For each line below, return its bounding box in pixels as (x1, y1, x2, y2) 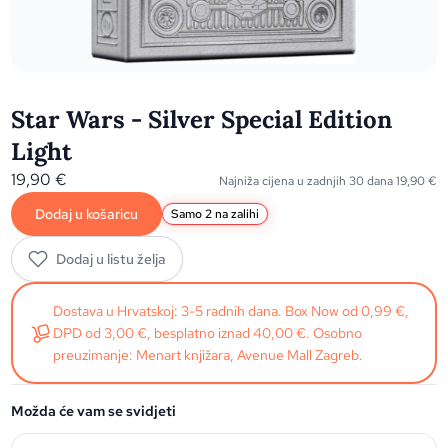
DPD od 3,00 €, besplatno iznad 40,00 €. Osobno (53, 324, 363, 342)
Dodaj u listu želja (56, 250, 167, 268)
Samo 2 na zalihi (171, 206, 260, 222)
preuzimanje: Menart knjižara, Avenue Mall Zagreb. (53, 346, 364, 364)
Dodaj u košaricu (35, 205, 139, 223)
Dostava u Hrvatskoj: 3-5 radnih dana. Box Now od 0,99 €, (53, 302, 410, 320)
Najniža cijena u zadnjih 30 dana (218, 173, 396, 189)
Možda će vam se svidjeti (11, 402, 177, 420)
